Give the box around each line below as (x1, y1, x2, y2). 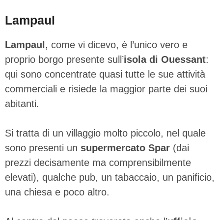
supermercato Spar (81, 142, 173, 153)
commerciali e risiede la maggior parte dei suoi (5, 83, 207, 94)
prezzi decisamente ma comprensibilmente (5, 157, 191, 168)
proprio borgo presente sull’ (5, 54, 124, 65)
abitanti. (5, 98, 39, 109)
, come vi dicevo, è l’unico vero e (45, 39, 188, 50)
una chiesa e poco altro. (5, 186, 110, 197)
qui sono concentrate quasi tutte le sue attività (5, 68, 205, 80)
